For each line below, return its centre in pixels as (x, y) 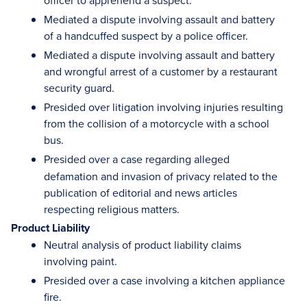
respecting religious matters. (112, 209)
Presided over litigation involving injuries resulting (163, 107)
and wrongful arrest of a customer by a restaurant (161, 71)
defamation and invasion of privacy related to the (161, 176)
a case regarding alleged (171, 159)
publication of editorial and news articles (140, 193)
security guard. (79, 88)
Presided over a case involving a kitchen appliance (164, 280)
